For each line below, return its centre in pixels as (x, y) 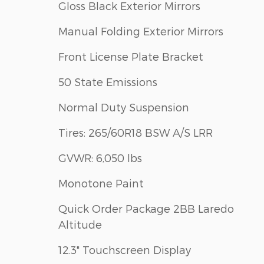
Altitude (80, 224)
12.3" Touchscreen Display (125, 249)
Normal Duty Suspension (124, 107)
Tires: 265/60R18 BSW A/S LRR (136, 132)
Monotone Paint (101, 183)
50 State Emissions (108, 81)
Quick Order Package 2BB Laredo (146, 208)
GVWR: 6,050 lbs (100, 157)
